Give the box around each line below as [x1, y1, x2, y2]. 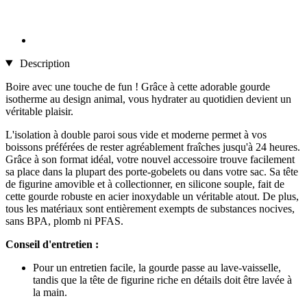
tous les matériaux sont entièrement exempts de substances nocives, [5, 202, 295, 214]
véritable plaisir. [5, 105, 73, 117]
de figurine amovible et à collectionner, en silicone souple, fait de [5, 177, 284, 190]
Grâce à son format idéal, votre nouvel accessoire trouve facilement [5, 153, 295, 165]
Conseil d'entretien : [5, 238, 99, 250]
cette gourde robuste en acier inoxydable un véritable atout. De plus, [5, 190, 299, 202]
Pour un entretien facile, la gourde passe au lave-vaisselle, [33, 261, 281, 273]
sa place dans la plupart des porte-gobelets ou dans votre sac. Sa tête [5, 165, 298, 177]
